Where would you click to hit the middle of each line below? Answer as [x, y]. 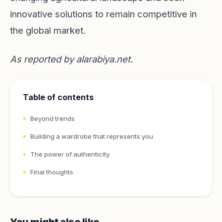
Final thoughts [52, 172]
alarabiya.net [103, 59]
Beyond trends [53, 118]
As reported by [43, 59]
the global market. [48, 30]
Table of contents [58, 97]
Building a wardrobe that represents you [92, 136]
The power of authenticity [70, 154]
